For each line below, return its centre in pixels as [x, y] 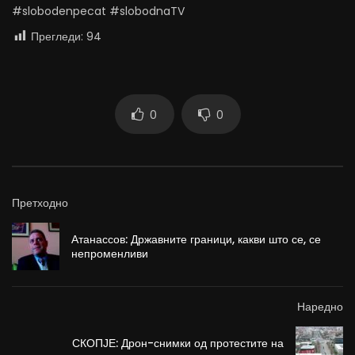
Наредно [320, 307]
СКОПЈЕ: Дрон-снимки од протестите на [178, 344]
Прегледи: [57, 37]
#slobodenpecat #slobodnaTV [98, 11]
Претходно [40, 203]
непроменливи [110, 254]
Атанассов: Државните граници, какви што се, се [196, 240]
